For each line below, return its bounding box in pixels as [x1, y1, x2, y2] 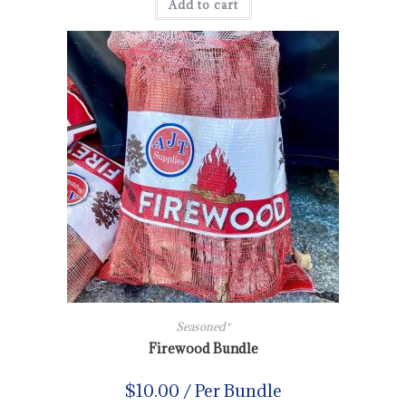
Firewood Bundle [148, 340, 258, 358]
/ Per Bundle [179, 380, 282, 402]
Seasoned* [176, 319, 230, 334]
